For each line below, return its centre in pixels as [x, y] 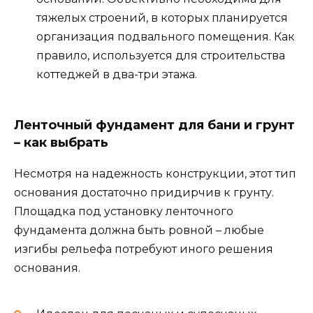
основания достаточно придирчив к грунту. [144, 193]
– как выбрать [61, 143]
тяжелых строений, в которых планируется [162, 18]
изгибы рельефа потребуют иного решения [144, 249]
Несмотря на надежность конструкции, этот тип [155, 174]
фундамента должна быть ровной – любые [139, 231]
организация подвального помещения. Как [166, 37]
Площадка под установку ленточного [124, 212]
